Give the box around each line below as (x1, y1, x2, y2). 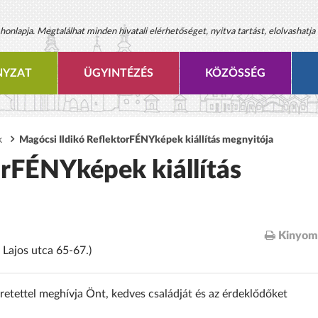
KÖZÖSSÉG (204, 67, 265, 79)
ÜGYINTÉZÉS (83, 67, 153, 79)
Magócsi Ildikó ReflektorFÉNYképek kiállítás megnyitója (18, 134, 273, 145)
